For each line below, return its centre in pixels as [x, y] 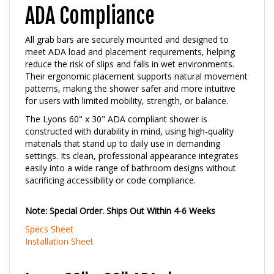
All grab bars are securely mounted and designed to [127, 26]
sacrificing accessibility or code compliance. [110, 167]
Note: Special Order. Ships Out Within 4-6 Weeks [120, 197]
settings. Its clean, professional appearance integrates [132, 142]
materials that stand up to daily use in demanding [123, 130]
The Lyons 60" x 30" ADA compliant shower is [116, 106]
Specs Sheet [49, 216]
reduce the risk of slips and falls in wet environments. [130, 50]
